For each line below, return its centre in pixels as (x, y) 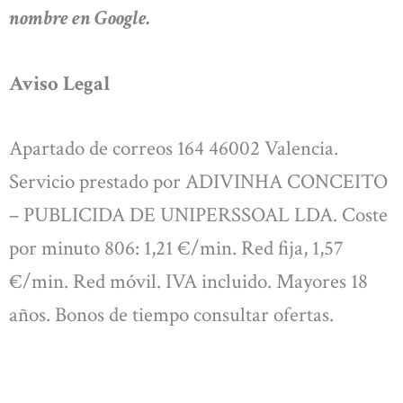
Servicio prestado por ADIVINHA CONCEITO (198, 181)
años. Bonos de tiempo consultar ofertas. (171, 314)
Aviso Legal (60, 84)
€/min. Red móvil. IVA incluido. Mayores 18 (188, 281)
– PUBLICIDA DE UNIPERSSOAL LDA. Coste (198, 215)
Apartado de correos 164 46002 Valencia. (174, 148)
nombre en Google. (80, 18)
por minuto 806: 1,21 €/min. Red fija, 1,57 (176, 248)
